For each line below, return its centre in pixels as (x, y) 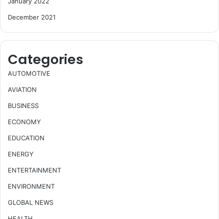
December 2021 (32, 17)
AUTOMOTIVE (29, 74)
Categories (45, 60)
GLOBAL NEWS (31, 203)
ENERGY (21, 154)
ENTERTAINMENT (34, 170)
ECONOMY (24, 122)
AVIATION (22, 90)
